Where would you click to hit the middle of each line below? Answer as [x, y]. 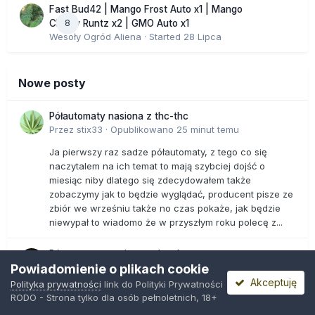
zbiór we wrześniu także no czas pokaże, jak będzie [165, 208]
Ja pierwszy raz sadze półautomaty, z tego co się [158, 152]
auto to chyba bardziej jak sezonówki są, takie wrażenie [173, 304]
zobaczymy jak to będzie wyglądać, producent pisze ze [171, 194]
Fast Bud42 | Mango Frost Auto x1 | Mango [146, 9]
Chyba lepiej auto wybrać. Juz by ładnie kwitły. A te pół [170, 290]
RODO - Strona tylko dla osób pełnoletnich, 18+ [114, 297]
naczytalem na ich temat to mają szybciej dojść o [157, 166]
